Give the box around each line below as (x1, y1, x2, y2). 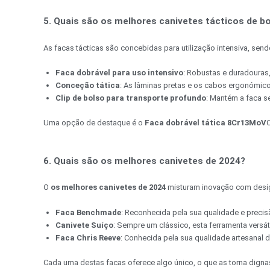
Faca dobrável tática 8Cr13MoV (145, 118, 266, 127)
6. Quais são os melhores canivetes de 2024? (43, 155, 245, 166)
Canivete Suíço (55, 221, 113, 230)
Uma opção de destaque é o (43, 118, 145, 127)
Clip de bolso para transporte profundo (55, 93, 206, 103)
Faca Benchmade (55, 208, 121, 218)
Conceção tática (55, 81, 120, 90)
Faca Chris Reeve (55, 233, 121, 243)
